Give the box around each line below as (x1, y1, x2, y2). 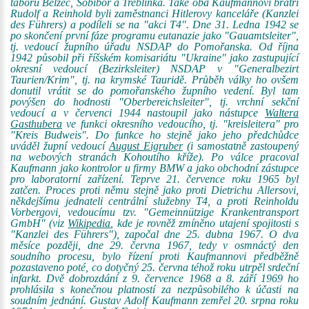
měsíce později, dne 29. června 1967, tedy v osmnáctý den (10, 239, 299, 251)
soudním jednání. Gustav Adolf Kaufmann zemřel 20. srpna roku (10, 295, 299, 306)
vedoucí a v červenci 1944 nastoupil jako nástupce (10, 107, 265, 119)
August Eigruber (109, 140, 183, 152)
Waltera (265, 107, 299, 119)
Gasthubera (10, 118, 62, 130)
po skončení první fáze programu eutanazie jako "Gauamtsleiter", (10, 30, 299, 41)
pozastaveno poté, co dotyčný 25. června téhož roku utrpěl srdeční (10, 261, 299, 273)
